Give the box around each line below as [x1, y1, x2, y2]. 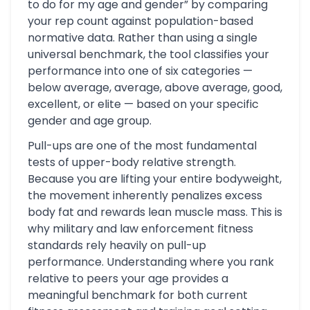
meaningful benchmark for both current [28, 287, 248, 303]
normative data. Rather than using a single [28, 30, 257, 46]
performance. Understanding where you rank [28, 254, 274, 270]
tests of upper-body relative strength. [28, 154, 236, 170]
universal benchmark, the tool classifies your [28, 46, 269, 62]
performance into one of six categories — [28, 63, 253, 79]
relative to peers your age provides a [28, 271, 228, 286]
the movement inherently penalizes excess [28, 188, 262, 203]
